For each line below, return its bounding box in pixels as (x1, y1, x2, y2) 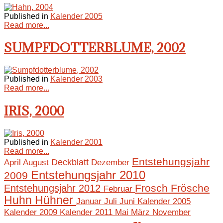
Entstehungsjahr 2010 (31, 168, 145, 182)
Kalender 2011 (60, 208, 115, 218)
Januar (76, 196, 104, 207)
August (23, 157, 51, 168)
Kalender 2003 (50, 75, 103, 84)
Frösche (171, 182, 210, 194)
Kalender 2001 (50, 138, 103, 147)
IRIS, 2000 (4, 103, 64, 119)
